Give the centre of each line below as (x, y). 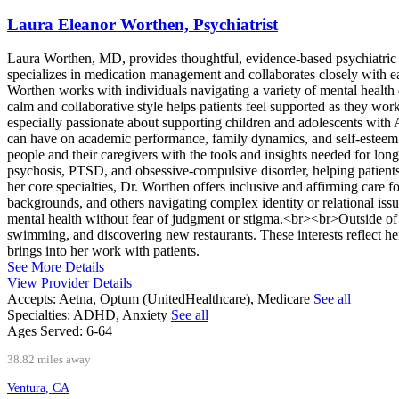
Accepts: (32, 299)
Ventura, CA (38, 388)
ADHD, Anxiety (122, 315)
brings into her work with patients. (103, 251)
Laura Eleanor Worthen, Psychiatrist (142, 24)
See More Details (56, 267)
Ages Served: (45, 331)
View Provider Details (69, 283)
